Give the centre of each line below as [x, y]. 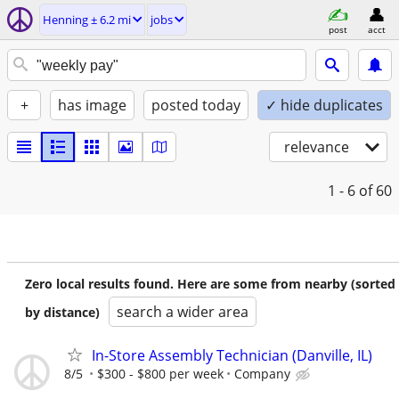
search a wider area [183, 312]
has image [92, 105]
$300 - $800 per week [160, 374]
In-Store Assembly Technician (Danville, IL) [232, 355]
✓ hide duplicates [324, 105]
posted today [196, 105]
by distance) [62, 312]
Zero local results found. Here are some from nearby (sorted [210, 284]
